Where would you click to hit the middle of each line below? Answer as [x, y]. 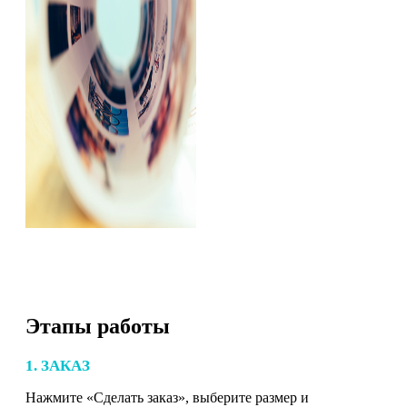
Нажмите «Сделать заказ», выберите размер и [167, 397]
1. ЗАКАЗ [58, 365]
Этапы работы [98, 326]
